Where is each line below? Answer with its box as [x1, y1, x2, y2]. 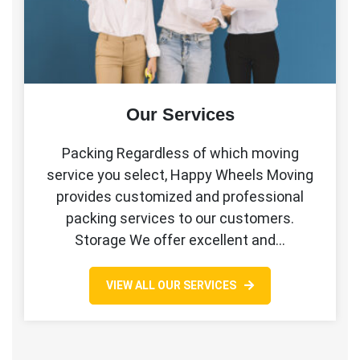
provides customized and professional [56, 187, 304, 205]
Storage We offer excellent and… [75, 231, 285, 248]
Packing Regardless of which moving [61, 144, 299, 162]
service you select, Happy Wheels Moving [47, 166, 313, 183]
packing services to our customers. [66, 209, 294, 227]
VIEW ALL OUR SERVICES [106, 278, 236, 292]
